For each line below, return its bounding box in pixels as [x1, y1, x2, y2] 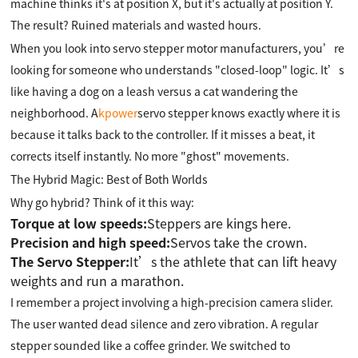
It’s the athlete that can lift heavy [129, 252, 337, 271]
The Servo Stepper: [10, 252, 130, 271]
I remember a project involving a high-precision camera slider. [10, 294, 334, 310]
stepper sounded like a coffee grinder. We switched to [10, 337, 291, 353]
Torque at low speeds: [10, 213, 148, 233]
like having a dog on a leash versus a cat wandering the [10, 83, 299, 99]
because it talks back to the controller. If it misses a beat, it [10, 126, 316, 142]
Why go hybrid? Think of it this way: [10, 194, 195, 210]
